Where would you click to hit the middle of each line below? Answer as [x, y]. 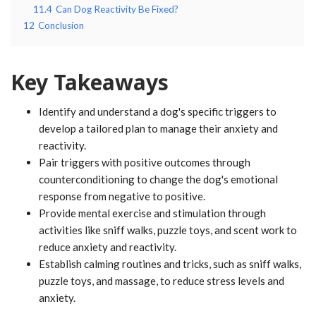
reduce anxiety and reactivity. [108, 247]
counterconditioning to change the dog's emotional [158, 179]
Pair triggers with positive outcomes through [145, 162]
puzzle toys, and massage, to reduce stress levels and [162, 280]
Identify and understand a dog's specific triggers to [158, 111]
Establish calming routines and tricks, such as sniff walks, [170, 263]
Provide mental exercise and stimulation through [152, 213]
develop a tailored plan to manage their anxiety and [158, 128]
